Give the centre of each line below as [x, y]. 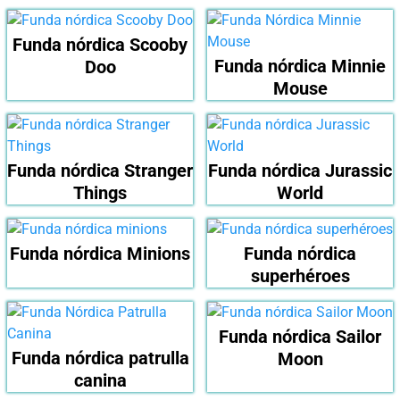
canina [100, 381]
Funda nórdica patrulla [100, 358]
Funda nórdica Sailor [300, 337]
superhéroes [300, 276]
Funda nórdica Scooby [100, 45]
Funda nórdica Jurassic [300, 171]
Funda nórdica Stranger [100, 171]
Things [100, 193]
